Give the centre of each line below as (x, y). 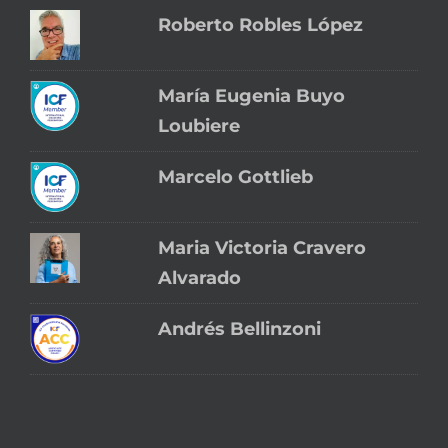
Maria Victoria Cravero (262, 247)
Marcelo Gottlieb (236, 176)
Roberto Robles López (261, 24)
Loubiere (199, 125)
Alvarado (200, 277)
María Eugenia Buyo (252, 95)
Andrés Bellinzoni (240, 328)
